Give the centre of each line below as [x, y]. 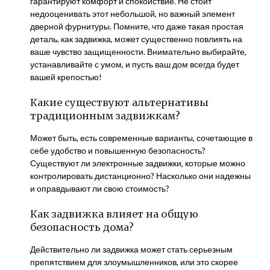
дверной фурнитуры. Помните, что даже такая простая [137, 26]
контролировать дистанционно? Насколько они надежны [140, 176]
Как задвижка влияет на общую [114, 214]
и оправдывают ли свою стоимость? [100, 188]
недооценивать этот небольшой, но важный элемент [133, 14]
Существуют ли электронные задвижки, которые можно [138, 163]
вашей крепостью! [66, 77]
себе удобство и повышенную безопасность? [118, 150]
